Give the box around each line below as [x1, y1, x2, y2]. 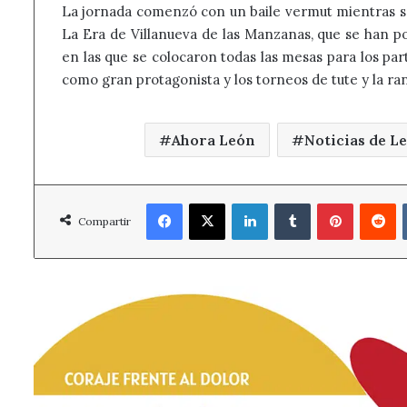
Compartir [78, 213, 131, 228]
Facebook [182, 194, 235, 210]
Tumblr [310, 194, 352, 210]
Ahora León [172, 130, 256, 149]
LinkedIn [267, 194, 318, 210]
